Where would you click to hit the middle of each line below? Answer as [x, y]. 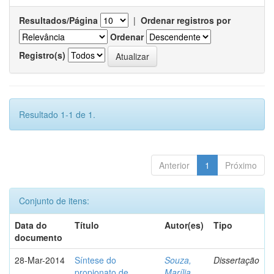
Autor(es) [184, 225]
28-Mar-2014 [40, 260]
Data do [31, 225]
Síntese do [95, 260]
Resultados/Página [58, 20]
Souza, [178, 260]
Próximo [241, 165]
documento [39, 237]
